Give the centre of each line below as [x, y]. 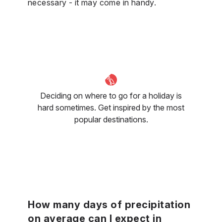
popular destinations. [111, 119]
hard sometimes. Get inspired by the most [111, 107]
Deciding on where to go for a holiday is [111, 95]
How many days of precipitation [109, 204]
